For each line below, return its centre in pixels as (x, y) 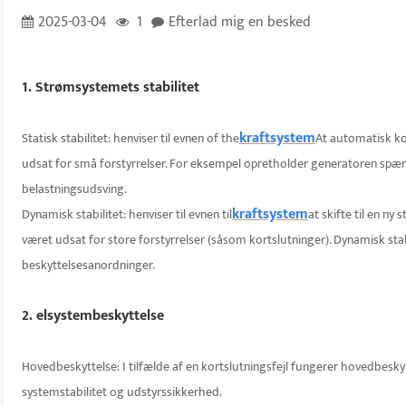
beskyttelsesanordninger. (88, 266)
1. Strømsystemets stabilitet (111, 88)
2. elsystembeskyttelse (93, 316)
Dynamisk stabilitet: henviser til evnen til (127, 215)
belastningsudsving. (74, 189)
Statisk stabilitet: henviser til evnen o (118, 139)
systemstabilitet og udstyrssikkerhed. (122, 392)
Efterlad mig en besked (240, 23)
